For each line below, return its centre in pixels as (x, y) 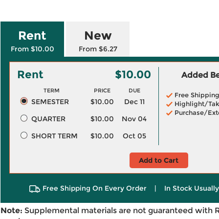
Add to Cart (159, 160)
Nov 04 (134, 119)
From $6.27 (98, 49)
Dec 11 (134, 102)
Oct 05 (134, 136)
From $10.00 (32, 49)
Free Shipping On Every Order (94, 188)
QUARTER (48, 119)
